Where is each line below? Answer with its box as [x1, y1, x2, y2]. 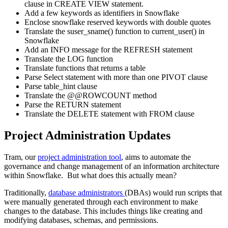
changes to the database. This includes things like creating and [4, 207, 203, 216]
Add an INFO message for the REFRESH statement [24, 45, 192, 54]
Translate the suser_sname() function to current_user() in [24, 27, 205, 36]
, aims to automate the [121, 153, 191, 162]
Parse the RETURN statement [24, 100, 121, 109]
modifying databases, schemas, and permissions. [4, 216, 162, 225]
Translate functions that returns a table [24, 64, 146, 73]
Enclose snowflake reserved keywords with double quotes [24, 18, 211, 27]
